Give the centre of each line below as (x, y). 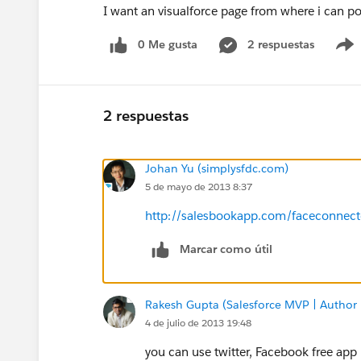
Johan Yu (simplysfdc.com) (217, 168)
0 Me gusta (168, 44)
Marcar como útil (226, 249)
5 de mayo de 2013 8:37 (199, 186)
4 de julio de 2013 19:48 (198, 322)
